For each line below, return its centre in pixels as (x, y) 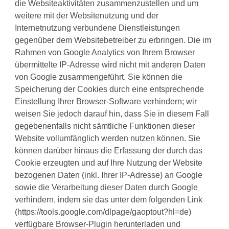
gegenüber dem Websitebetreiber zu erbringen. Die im (113, 40)
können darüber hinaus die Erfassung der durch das (109, 151)
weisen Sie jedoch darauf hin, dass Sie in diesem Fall (112, 114)
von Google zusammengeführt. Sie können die (99, 77)
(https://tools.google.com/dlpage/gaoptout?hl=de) (103, 212)
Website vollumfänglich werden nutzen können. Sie (108, 139)
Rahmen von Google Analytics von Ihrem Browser (105, 53)
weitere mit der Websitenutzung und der (87, 16)
